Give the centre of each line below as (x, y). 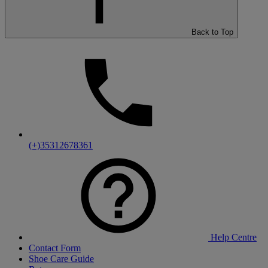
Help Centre (232, 237)
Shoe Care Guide (61, 259)
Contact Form (55, 248)
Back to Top (212, 32)
